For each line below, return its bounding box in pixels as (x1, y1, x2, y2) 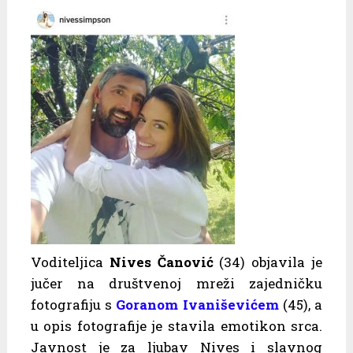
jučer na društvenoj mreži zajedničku (30, 273, 323, 292)
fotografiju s (30, 295, 117, 314)
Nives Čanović (109, 252, 214, 271)
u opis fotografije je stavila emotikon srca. (30, 316, 323, 335)
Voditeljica (30, 252, 110, 271)
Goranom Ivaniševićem (116, 295, 279, 314)
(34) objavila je (213, 252, 323, 271)
